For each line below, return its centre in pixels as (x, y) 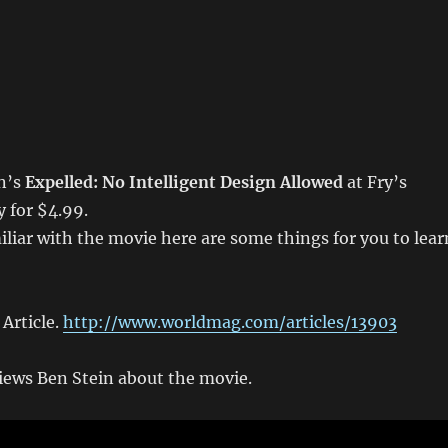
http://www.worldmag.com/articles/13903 (229, 322)
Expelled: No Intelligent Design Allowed (183, 182)
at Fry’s (374, 182)
